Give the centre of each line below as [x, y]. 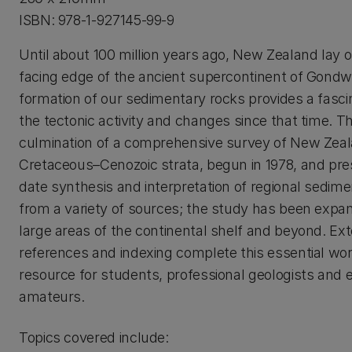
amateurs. [52, 297]
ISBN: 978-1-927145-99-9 [97, 20]
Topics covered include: [94, 337]
